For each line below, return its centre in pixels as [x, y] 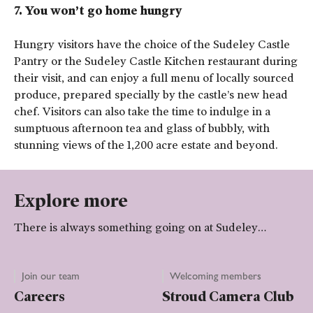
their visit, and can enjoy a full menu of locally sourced [154, 78]
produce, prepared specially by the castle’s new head [151, 95]
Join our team [51, 276]
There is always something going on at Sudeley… [140, 228]
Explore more [71, 201]
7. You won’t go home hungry [98, 11]
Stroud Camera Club [228, 297]
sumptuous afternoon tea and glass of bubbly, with [142, 129]
